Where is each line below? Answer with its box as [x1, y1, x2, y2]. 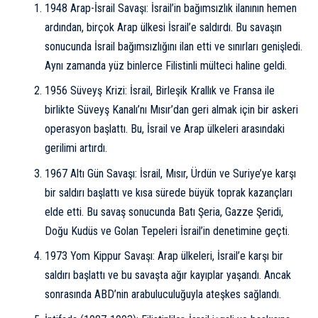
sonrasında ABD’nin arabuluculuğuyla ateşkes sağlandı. [44, 287, 281, 301]
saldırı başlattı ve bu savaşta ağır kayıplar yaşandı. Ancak [44, 268, 291, 282]
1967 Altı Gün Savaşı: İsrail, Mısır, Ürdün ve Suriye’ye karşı [44, 166, 296, 180]
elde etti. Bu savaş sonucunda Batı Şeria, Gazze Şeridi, [44, 204, 283, 219]
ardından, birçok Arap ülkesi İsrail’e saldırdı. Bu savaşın [44, 20, 282, 34]
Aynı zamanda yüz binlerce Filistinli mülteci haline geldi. [44, 58, 287, 72]
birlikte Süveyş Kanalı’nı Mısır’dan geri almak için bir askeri [44, 103, 298, 116]
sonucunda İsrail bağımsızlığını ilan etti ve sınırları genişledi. [44, 39, 302, 53]
